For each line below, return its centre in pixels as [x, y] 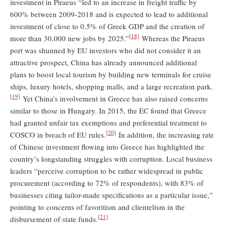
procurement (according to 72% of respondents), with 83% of [107, 183]
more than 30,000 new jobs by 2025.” [70, 38]
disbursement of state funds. [54, 219]
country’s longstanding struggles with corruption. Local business [111, 158]
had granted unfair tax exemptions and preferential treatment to [108, 122]
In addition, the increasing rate [165, 134]
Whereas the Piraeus [172, 38]
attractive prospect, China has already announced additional [103, 62]
